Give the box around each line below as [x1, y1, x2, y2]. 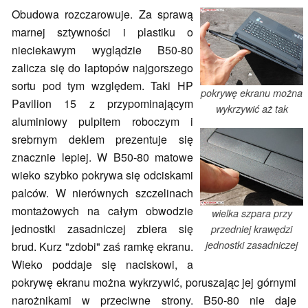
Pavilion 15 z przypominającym [12, 95, 193, 111]
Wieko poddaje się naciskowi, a [12, 256, 193, 272]
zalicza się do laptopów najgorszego [12, 59, 193, 76]
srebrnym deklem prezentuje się [12, 131, 193, 147]
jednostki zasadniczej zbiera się [12, 220, 193, 236]
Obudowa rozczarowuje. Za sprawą [12, 5, 193, 22]
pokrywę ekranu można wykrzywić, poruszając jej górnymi [12, 274, 296, 290]
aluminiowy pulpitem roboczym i [12, 113, 193, 129]
